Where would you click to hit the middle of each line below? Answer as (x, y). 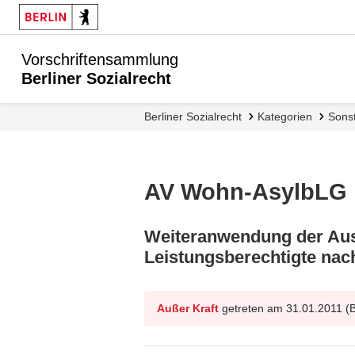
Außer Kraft (188, 308)
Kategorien (288, 116)
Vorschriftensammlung (100, 59)
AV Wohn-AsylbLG (246, 192)
